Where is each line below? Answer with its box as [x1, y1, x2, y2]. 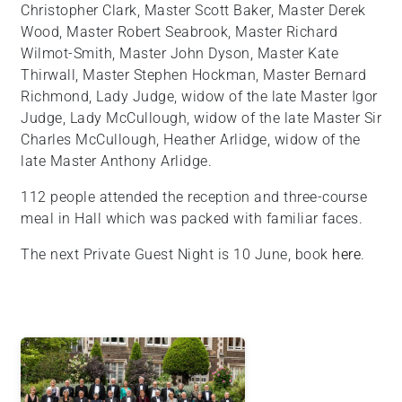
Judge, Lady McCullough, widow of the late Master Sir [21, 109, 381, 127]
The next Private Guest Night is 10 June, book [21, 246, 332, 264]
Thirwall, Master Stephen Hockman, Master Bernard [21, 66, 366, 84]
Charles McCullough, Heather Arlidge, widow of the [21, 131, 361, 149]
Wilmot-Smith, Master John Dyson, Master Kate [21, 45, 338, 63]
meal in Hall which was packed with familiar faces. [21, 210, 363, 228]
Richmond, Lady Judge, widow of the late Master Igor [21, 88, 378, 106]
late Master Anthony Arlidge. [21, 153, 212, 170]
